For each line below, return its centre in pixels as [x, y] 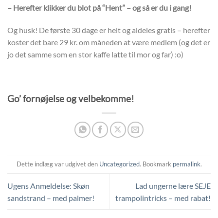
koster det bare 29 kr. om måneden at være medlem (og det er [109, 42]
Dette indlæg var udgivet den [58, 164]
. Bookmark [156, 164]
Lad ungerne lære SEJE [173, 185]
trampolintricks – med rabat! [163, 198]
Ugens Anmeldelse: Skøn [48, 185]
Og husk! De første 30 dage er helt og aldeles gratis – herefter [109, 30]
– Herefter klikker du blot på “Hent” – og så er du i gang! [99, 8]
